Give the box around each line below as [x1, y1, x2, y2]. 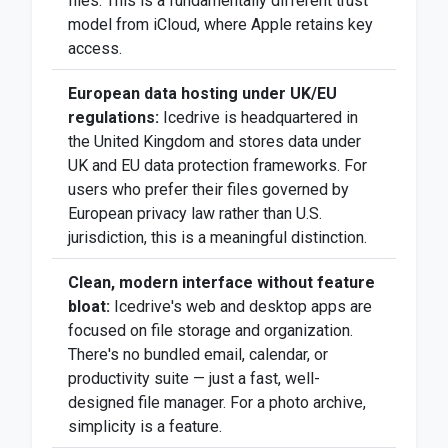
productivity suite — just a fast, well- [68, 369, 320, 388]
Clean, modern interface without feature [68, 273, 375, 292]
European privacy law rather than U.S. [68, 204, 322, 223]
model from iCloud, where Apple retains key [68, 15, 373, 34]
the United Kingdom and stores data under [68, 132, 361, 151]
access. [68, 39, 122, 58]
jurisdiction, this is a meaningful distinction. [68, 228, 367, 247]
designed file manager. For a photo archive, [68, 393, 366, 412]
